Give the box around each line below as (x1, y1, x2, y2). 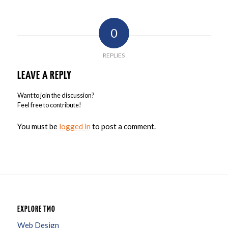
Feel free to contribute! (17, 101, 81, 109)
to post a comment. (90, 122, 156, 131)
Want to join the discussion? (17, 91, 95, 100)
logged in (59, 122, 91, 131)
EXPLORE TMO (17, 205, 55, 213)
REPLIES (103, 51, 125, 60)
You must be (17, 122, 59, 131)
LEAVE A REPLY (17, 70, 72, 82)
